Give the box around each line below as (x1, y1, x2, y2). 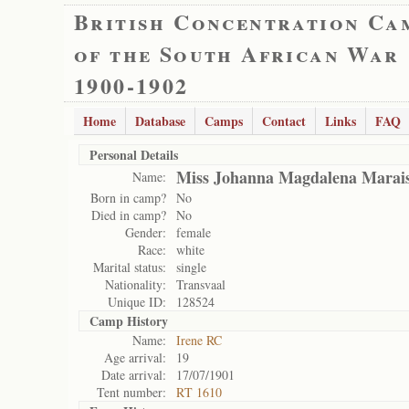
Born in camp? (90, 189, 166, 206)
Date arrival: (101, 366, 166, 383)
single (176, 258, 206, 276)
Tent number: (97, 383, 166, 401)
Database (135, 111, 185, 131)
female (176, 224, 211, 241)
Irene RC (176, 331, 222, 349)
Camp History (89, 311, 168, 330)
